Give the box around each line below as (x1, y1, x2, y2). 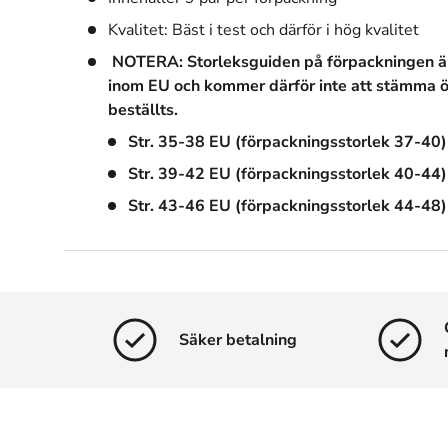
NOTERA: (112, 50, 183, 73)
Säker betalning (179, 328, 297, 351)
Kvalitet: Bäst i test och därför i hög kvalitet (108, 18, 419, 41)
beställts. (108, 98, 178, 121)
